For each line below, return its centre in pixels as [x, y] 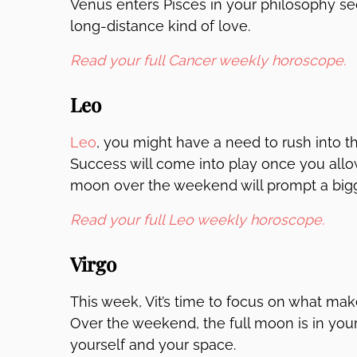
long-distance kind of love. [160, 26]
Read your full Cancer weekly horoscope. [208, 60]
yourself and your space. [153, 345]
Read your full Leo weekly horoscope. [197, 220]
